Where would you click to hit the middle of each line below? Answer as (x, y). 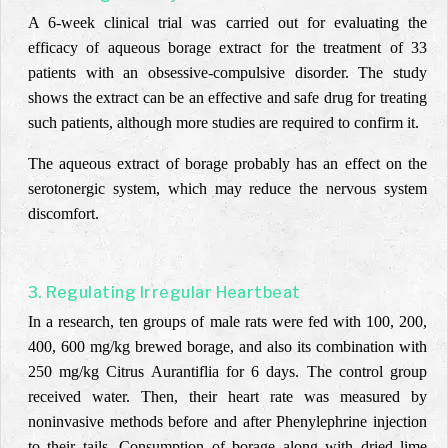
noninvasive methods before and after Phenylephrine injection (227, 421)
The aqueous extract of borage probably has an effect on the (227, 163)
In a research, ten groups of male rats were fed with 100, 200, (227, 321)
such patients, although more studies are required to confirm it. (223, 122)
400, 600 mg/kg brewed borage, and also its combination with (227, 346)
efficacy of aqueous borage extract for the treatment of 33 (227, 47)
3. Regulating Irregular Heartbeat (164, 292)
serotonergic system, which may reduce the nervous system (227, 188)
